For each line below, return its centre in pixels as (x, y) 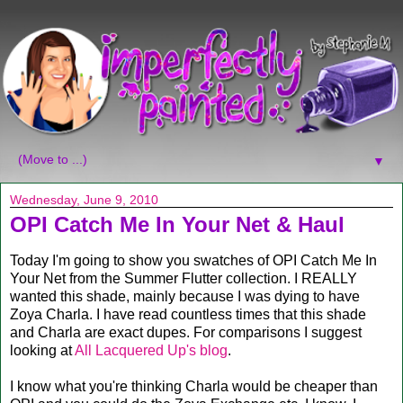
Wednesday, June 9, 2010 (84, 200)
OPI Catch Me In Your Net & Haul (177, 225)
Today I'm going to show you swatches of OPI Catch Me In (193, 260)
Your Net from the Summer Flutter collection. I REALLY (184, 278)
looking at (42, 350)
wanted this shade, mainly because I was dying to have (185, 296)
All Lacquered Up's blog (151, 350)
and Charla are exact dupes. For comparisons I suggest (186, 332)
